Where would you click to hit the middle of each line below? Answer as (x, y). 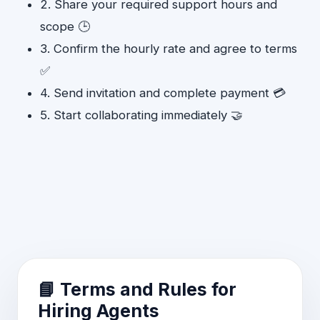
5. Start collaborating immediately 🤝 (141, 115)
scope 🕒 (65, 26)
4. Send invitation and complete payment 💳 (163, 93)
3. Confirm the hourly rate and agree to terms (169, 49)
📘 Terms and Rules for (137, 289)
